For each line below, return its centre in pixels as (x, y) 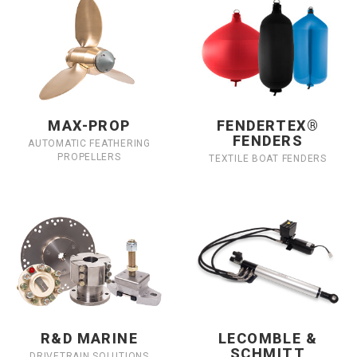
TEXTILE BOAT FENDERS (268, 158)
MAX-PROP (89, 125)
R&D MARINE (89, 338)
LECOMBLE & (268, 338)
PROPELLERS (89, 157)
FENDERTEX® (268, 125)
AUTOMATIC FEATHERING (89, 143)
